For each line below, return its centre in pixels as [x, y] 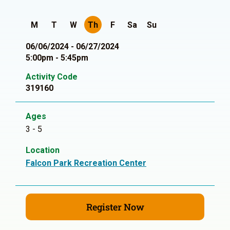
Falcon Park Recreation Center [86, 163]
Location [43, 150]
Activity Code [52, 77]
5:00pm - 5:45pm [57, 58]
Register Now [115, 207]
